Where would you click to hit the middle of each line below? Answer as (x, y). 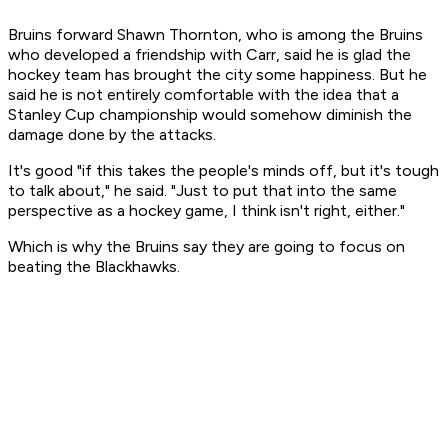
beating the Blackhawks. (94, 267)
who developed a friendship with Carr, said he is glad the (209, 55)
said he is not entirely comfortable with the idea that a (203, 95)
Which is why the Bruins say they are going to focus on (206, 247)
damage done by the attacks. (112, 135)
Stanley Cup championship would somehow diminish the (210, 115)
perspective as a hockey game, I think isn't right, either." (206, 211)
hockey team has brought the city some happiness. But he (217, 75)
